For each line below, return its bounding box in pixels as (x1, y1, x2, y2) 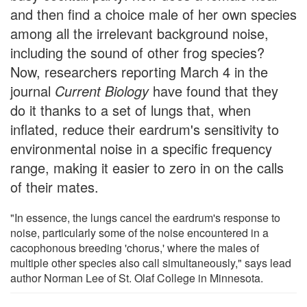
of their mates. (10, 176, 99, 197)
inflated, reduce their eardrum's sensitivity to (10, 119, 279, 139)
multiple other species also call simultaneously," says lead (10, 254, 291, 271)
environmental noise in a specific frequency (10, 138, 272, 158)
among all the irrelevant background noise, (10, 23, 269, 43)
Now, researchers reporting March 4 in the (10, 61, 268, 82)
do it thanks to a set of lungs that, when (10, 99, 251, 120)
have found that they (149, 80, 278, 101)
